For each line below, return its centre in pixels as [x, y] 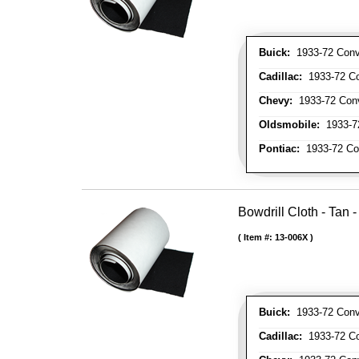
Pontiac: [279, 149]
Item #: [259, 238]
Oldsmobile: [289, 125]
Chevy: [276, 101]
